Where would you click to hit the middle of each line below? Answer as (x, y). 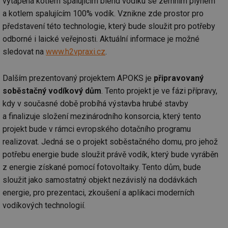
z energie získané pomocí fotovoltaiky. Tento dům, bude (102, 167)
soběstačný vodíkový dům (52, 91)
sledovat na (24, 52)
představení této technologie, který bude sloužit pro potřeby (109, 26)
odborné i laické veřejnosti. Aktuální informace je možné (101, 39)
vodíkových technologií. (44, 206)
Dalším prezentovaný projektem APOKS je (78, 78)
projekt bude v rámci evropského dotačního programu (97, 129)
